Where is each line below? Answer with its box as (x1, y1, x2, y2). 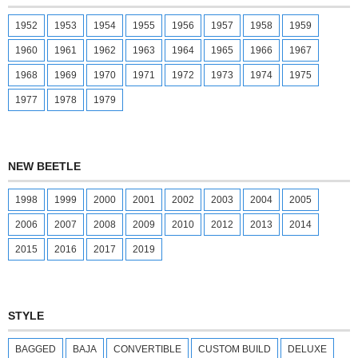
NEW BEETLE (8, 159, 81, 173)
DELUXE (288, 343, 327, 355)
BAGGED (15, 343, 56, 355)
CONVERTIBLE (113, 343, 181, 355)
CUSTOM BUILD (198, 343, 271, 355)
